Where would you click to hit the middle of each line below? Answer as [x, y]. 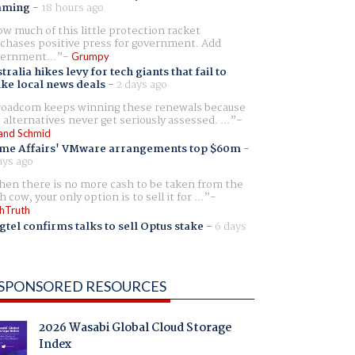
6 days [230, 226]
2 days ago [141, 85]
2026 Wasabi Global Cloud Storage [135, 328]
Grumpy [90, 56]
